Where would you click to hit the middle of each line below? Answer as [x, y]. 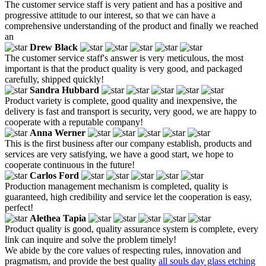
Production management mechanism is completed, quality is [116, 186]
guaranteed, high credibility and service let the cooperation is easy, [128, 197]
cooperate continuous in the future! [70, 164]
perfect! [19, 207]
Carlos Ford [54, 175]
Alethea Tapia [58, 218]
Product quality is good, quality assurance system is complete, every [132, 229]
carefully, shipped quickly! [54, 79]
